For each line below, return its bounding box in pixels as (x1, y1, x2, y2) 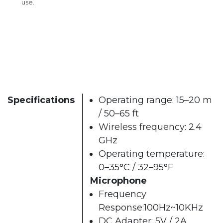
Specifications (7, 94, 75, 106)
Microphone (90, 175, 147, 186)
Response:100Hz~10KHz (99, 202, 203, 213)
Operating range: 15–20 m (99, 94, 212, 106)
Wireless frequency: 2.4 (99, 121, 202, 132)
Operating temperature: (99, 148, 205, 159)
